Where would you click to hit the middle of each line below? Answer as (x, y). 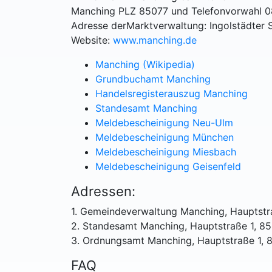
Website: (90, 40)
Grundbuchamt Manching (153, 79)
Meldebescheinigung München (165, 137)
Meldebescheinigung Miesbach (166, 152)
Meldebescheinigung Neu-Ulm (164, 123)
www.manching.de (155, 40)
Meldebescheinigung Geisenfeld (168, 166)
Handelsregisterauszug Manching (172, 93)
